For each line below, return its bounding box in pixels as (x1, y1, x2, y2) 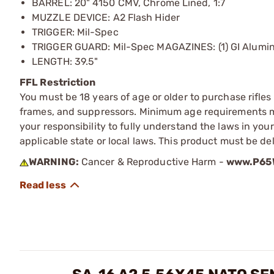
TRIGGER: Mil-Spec (32, 26, 119, 38)
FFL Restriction (20, 76, 96, 88)
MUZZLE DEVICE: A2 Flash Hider (32, 11, 180, 23)
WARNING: (29, 155, 79, 168)
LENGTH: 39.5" (32, 55, 98, 67)
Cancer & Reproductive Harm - (78, 155, 226, 168)
